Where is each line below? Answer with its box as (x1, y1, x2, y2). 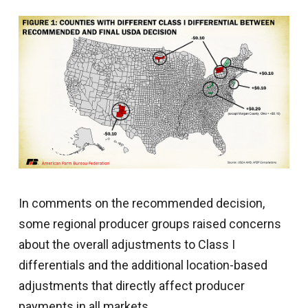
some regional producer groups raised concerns (18, 216, 281, 231)
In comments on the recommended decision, (18, 195, 265, 210)
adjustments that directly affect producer (18, 278, 245, 293)
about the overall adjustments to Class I (18, 236, 235, 252)
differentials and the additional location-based (18, 257, 267, 272)
